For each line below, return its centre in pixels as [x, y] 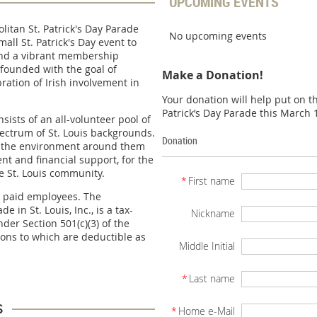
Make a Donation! [213, 75]
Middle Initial [207, 246]
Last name [212, 279]
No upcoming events [218, 36]
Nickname [213, 214]
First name [212, 181]
